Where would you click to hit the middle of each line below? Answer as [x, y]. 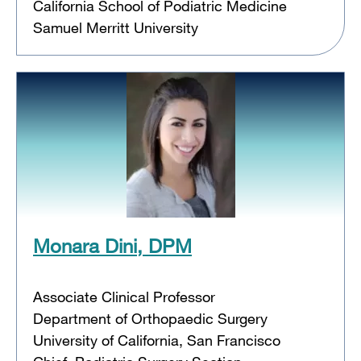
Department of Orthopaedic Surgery [150, 318]
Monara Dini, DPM [112, 245]
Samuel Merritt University [116, 27]
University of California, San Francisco [157, 340]
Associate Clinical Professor [124, 296]
